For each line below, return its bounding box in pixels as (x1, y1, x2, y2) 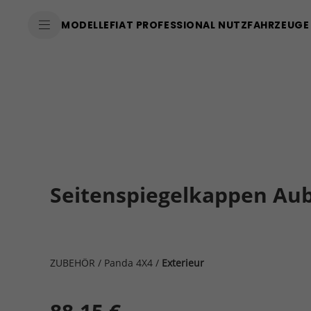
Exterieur (162, 256, 204, 269)
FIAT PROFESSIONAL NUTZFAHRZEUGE (109, 18, 310, 32)
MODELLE (61, 18, 110, 32)
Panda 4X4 (104, 256, 153, 269)
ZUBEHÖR (50, 256, 95, 269)
